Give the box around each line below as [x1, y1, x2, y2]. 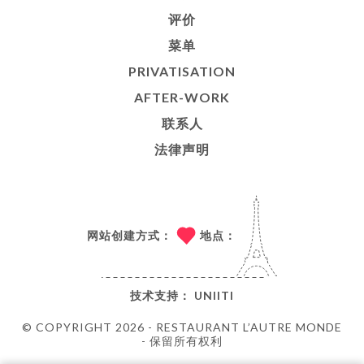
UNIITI [194, 288, 234, 302]
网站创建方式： [87, 227, 172, 242]
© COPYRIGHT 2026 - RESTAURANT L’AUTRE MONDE [22, 320, 342, 334]
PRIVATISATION [128, 63, 236, 79]
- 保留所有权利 [141, 334, 223, 348]
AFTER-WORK [134, 89, 230, 105]
